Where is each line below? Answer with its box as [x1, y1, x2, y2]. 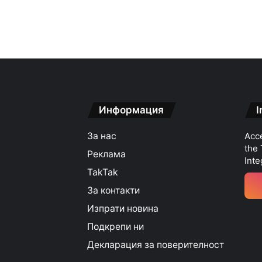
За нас [87, 130, 117, 142]
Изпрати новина [87, 203, 159, 214]
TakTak [87, 167, 119, 178]
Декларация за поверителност [87, 239, 225, 250]
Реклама [87, 149, 126, 160]
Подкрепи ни [87, 221, 144, 232]
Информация [99, 104, 164, 116]
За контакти [87, 185, 140, 196]
